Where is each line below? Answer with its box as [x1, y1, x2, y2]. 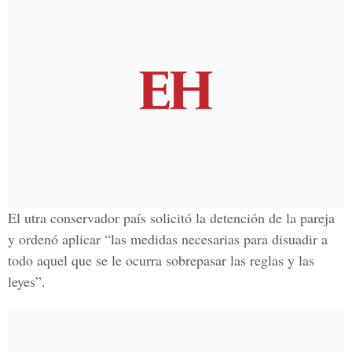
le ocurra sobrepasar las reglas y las [112, 251, 314, 269]
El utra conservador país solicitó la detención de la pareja [8, 208, 335, 227]
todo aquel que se [8, 251, 112, 269]
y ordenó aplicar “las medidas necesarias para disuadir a [8, 229, 328, 248]
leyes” [8, 272, 42, 291]
